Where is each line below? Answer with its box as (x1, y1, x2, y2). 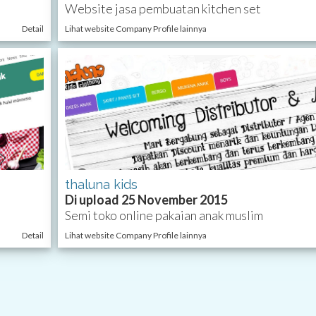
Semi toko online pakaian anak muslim (64, 207, 263, 224)
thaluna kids (64, 177, 138, 193)
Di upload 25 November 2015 (64, 192, 228, 208)
